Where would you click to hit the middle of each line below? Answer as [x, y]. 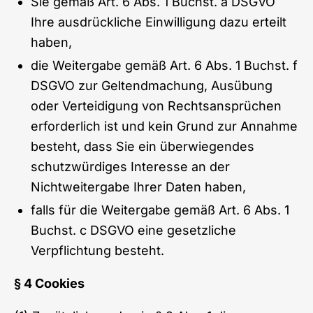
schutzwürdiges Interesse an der [130, 166]
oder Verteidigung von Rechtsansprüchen [156, 105]
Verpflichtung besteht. [97, 250]
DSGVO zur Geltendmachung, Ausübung [152, 85]
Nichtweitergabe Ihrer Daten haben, [138, 187]
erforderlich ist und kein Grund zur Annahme [164, 126]
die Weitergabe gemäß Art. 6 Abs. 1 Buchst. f [164, 65]
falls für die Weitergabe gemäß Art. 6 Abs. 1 [160, 210]
